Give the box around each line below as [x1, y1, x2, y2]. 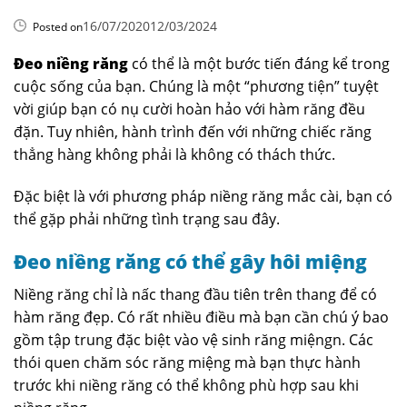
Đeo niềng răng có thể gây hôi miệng [14, 248, 367, 274]
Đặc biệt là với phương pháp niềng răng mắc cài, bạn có [14, 185, 392, 206]
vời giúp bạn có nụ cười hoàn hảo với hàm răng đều [14, 99, 365, 120]
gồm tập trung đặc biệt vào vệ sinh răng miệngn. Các [14, 330, 373, 351]
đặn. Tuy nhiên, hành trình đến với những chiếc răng [14, 122, 372, 143]
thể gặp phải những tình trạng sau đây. [14, 208, 280, 229]
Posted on [33, 18, 83, 35]
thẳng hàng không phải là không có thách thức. [14, 144, 335, 165]
